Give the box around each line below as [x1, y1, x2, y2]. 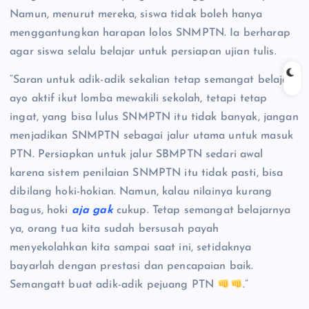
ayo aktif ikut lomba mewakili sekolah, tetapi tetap [10, 93, 268, 105]
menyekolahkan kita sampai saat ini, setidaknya [10, 242, 252, 254]
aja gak [71, 205, 113, 217]
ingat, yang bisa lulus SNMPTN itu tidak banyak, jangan [10, 112, 299, 123]
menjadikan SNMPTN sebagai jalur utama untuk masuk [10, 130, 293, 142]
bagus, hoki [10, 205, 72, 217]
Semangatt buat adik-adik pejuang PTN [10, 279, 218, 291]
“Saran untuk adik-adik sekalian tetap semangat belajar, [10, 74, 295, 86]
